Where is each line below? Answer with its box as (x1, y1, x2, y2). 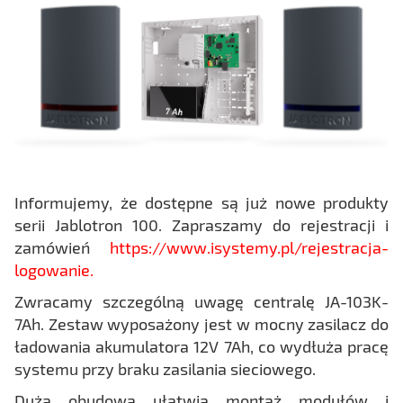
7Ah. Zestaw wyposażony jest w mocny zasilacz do (14, 313, 389, 334)
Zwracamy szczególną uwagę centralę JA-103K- (14, 291, 389, 311)
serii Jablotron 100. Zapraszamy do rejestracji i (14, 214, 389, 235)
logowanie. (14, 259, 94, 280)
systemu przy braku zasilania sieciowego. (14, 358, 319, 379)
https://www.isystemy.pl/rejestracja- (110, 237, 389, 257)
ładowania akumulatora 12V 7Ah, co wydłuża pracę (14, 336, 389, 356)
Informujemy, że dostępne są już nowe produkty (14, 192, 389, 212)
